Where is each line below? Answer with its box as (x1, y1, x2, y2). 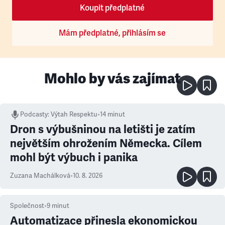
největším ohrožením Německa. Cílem (10, 137, 202, 150)
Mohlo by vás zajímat (44, 69, 181, 87)
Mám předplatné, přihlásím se (59, 28, 166, 38)
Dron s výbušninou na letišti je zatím (10, 123, 195, 136)
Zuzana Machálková (10, 172, 70, 180)
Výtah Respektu (51, 110, 97, 119)
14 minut (100, 110, 125, 119)
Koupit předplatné (80, 3, 145, 13)
